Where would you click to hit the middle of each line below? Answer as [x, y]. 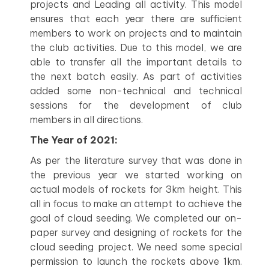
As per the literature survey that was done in [136, 160]
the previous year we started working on [136, 175]
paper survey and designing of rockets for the [136, 232]
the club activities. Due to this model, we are [136, 47]
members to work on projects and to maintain [136, 33]
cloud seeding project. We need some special [136, 247]
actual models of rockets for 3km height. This [136, 189]
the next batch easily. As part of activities [136, 76]
